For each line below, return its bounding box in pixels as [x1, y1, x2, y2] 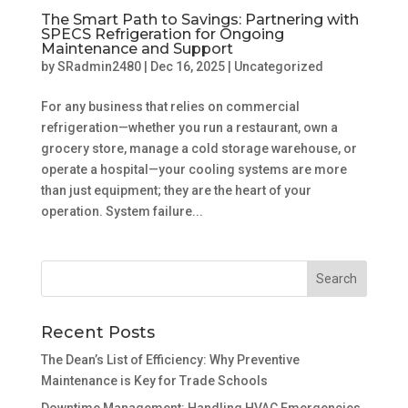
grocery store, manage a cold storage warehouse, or [40, 141, 357, 157]
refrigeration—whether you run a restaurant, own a [40, 120, 338, 136]
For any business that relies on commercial [40, 99, 300, 115]
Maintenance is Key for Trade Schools [40, 373, 268, 389]
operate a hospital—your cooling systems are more [40, 162, 347, 178]
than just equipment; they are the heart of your [40, 183, 311, 199]
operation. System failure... [40, 204, 203, 219]
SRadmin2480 [56, 59, 141, 75]
